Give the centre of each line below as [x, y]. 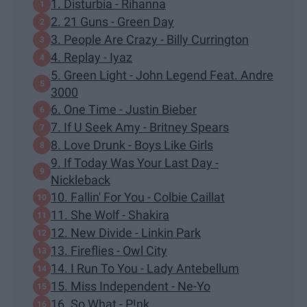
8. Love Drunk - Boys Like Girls [132, 145]
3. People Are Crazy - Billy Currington [150, 40]
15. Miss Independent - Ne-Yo [131, 286]
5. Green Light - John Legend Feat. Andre [162, 75]
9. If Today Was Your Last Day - [135, 162]
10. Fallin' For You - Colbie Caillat [138, 197]
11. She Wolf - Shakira [110, 215]
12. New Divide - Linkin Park [126, 233]
